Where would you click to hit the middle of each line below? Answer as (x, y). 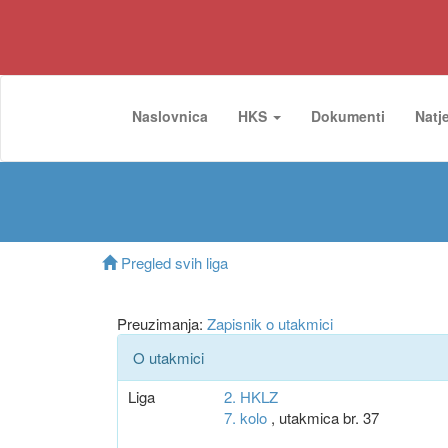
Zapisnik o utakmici (270, 323)
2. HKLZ (250, 396)
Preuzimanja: (162, 323)
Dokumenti (348, 116)
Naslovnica (170, 116)
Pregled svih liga (172, 262)
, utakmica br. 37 (322, 417)
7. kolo (245, 417)
